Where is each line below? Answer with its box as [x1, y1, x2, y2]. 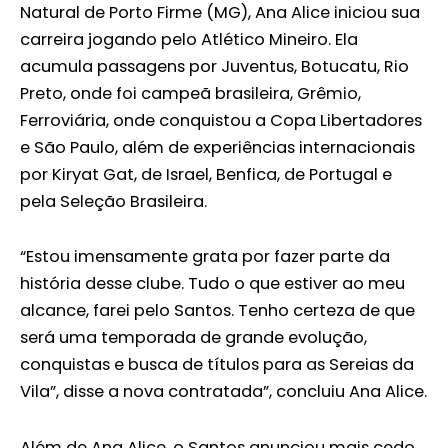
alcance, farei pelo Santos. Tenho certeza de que [20, 299, 415, 323]
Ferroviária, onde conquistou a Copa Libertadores [20, 108, 422, 132]
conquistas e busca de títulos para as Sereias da [20, 353, 414, 377]
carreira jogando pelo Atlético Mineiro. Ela [20, 27, 358, 51]
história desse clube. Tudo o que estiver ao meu [20, 272, 405, 296]
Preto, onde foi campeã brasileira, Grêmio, [20, 81, 361, 105]
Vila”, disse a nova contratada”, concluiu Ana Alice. [20, 380, 427, 404]
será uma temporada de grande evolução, [20, 326, 367, 350]
